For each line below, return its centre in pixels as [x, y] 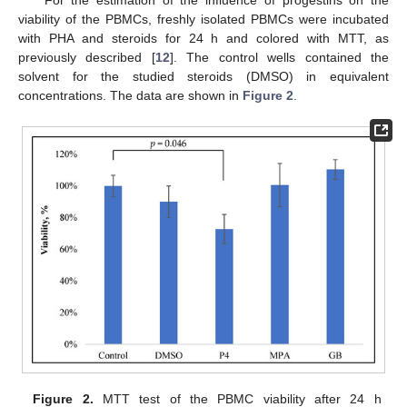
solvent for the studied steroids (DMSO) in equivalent [203, 77]
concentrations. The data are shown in [130, 96]
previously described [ [87, 58]
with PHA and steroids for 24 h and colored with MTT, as [203, 39]
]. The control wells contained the [279, 58]
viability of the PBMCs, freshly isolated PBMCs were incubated [203, 20]
